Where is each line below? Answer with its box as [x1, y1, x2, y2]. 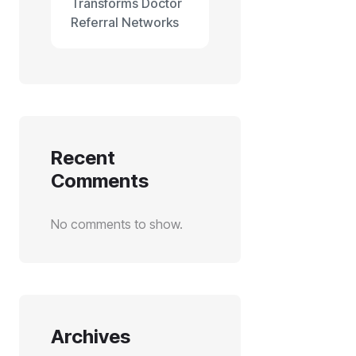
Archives [51, 325, 130, 348]
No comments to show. [51, 216, 183, 232]
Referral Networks [71, 14, 179, 30]
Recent [51, 146, 115, 169]
